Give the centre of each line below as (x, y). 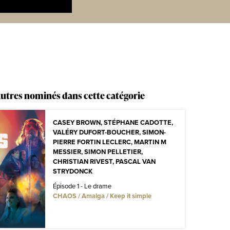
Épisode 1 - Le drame (82, 186)
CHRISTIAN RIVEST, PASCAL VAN (104, 161)
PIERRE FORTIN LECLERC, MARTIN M (109, 142)
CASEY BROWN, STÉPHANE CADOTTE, (113, 122)
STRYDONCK (72, 171)
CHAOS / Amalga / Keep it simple (102, 196)
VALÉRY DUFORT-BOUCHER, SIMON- (109, 132)
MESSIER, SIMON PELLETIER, (98, 151)
